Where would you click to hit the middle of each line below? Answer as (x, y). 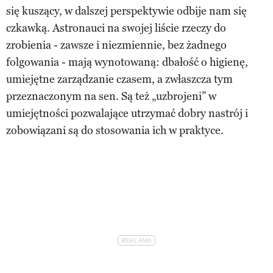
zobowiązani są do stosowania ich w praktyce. (115, 130)
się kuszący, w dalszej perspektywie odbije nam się (126, 11)
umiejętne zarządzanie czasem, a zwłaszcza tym (119, 79)
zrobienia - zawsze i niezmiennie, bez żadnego (116, 45)
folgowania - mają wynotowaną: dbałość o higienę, (127, 62)
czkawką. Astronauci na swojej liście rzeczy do (116, 28)
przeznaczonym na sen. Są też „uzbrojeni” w (111, 96)
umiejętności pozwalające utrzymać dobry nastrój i (127, 113)
